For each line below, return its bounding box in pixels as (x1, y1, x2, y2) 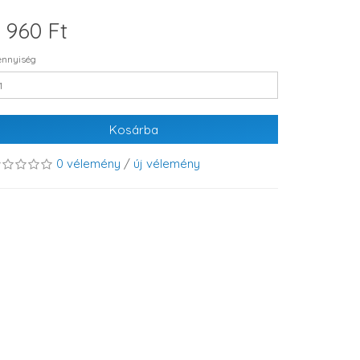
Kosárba (108, 121, 158, 137)
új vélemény (133, 156, 200, 171)
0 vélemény (56, 156, 121, 171)
